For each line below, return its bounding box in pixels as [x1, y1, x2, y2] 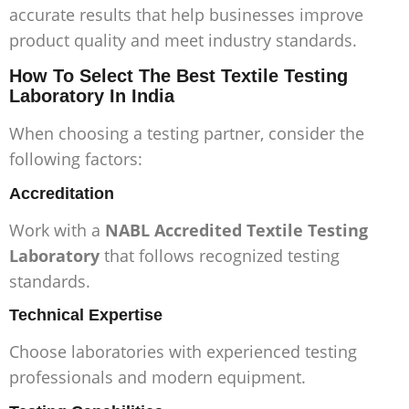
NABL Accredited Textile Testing [105, 218, 368, 241]
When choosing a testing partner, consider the [9, 122, 364, 145]
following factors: [9, 148, 142, 171]
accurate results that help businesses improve [9, 4, 363, 26]
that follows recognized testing [100, 244, 340, 267]
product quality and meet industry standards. [9, 29, 357, 52]
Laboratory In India [9, 86, 174, 107]
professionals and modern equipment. [9, 366, 306, 389]
